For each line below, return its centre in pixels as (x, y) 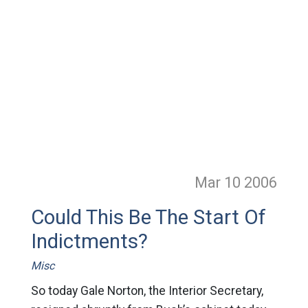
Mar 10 (220, 183)
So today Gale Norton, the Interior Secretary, (147, 291)
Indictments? (89, 241)
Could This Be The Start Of (148, 217)
